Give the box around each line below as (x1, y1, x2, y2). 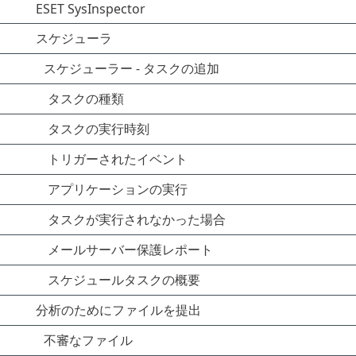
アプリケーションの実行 (48, 180, 188, 198)
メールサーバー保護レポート (48, 241, 213, 258)
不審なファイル (44, 331, 133, 349)
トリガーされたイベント (48, 150, 188, 168)
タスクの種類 (48, 90, 124, 107)
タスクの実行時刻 (48, 120, 149, 137)
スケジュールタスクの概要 (48, 271, 200, 288)
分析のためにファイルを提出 (36, 301, 201, 319)
